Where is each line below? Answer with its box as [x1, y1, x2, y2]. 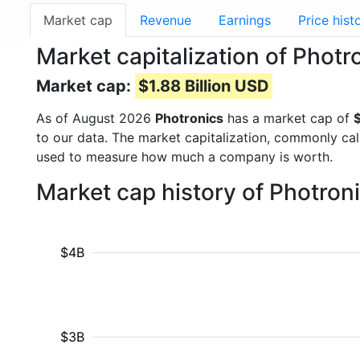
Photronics [155, 110, 223, 126]
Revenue [140, 12, 191, 28]
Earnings [219, 12, 271, 28]
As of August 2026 [36, 110, 155, 126]
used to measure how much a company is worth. [36, 149, 333, 165]
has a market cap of [223, 110, 354, 126]
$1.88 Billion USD [138, 76, 269, 96]
